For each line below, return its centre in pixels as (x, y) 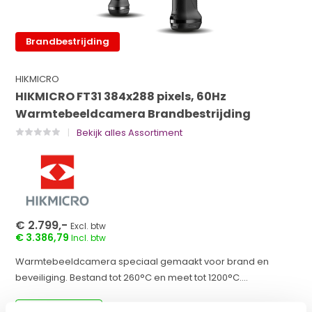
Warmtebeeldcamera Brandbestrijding (133, 114)
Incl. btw (89, 238)
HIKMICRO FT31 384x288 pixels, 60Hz (121, 96)
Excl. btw (88, 226)
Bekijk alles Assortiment (130, 133)
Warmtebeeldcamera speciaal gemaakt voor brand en (142, 262)
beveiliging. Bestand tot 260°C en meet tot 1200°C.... (132, 278)
